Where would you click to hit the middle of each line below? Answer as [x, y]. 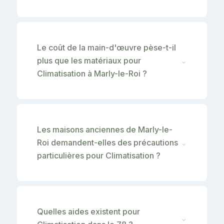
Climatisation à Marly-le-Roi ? [92, 73]
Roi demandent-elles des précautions [107, 142]
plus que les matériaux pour [89, 60]
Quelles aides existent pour [88, 211]
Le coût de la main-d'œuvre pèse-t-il [106, 47]
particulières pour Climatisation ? [99, 155]
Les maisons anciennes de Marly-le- [105, 129]
